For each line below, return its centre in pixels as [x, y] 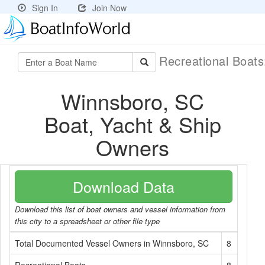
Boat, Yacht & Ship [132, 124]
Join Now [109, 8]
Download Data [124, 186]
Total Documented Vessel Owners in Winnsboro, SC [112, 243]
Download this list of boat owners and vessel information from [120, 209]
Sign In [45, 8]
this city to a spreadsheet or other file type [87, 221]
